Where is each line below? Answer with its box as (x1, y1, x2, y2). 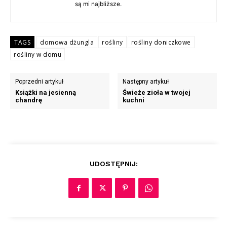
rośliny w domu (14, 50, 61, 59)
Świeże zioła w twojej (123, 89, 191, 96)
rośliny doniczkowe (131, 38, 191, 47)
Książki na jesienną (15, 89, 76, 96)
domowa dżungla (40, 38, 94, 47)
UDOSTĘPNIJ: (89, 160, 138, 168)
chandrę (15, 96, 42, 104)
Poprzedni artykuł (15, 78, 63, 85)
